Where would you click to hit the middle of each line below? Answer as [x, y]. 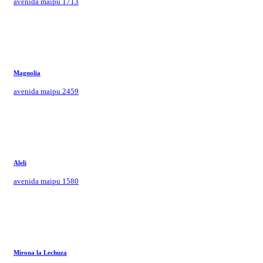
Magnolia [27, 73]
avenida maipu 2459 [46, 91]
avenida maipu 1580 [46, 181]
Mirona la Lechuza [40, 252]
